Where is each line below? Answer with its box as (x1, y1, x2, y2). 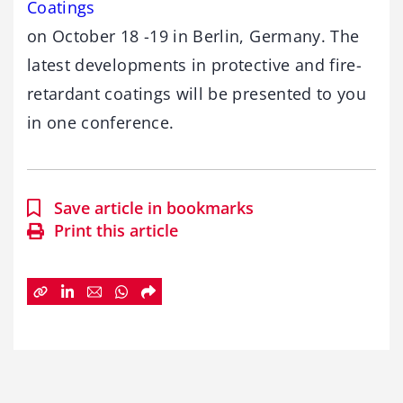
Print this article (54, 219, 178, 242)
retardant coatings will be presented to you (27, 83, 367, 105)
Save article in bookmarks (54, 197, 254, 219)
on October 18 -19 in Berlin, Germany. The (27, 25, 360, 48)
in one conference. (27, 112, 175, 134)
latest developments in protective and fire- (27, 54, 363, 76)
